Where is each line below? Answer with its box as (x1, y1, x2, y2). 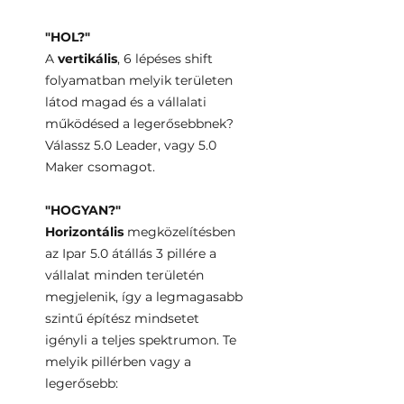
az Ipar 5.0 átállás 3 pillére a (45, 245, 216, 262)
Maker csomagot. (45, 159, 155, 175)
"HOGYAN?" (45, 202, 121, 218)
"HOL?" (45, 29, 90, 45)
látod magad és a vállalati (45, 94, 207, 110)
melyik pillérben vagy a (45, 353, 191, 370)
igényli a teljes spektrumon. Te (45, 332, 236, 348)
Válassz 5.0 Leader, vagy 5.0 (45, 137, 216, 153)
